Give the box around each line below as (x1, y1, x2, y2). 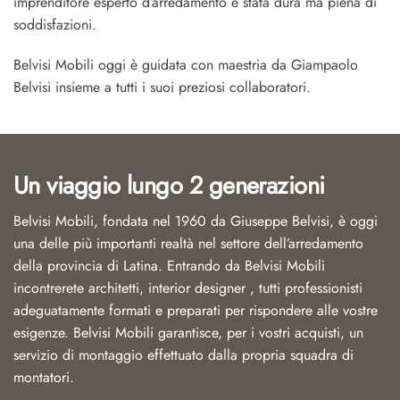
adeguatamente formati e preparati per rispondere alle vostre (13, 300, 378, 321)
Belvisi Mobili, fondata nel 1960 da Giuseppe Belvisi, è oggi (13, 211, 378, 232)
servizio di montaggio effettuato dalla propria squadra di (13, 345, 354, 366)
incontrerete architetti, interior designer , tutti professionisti (13, 278, 362, 299)
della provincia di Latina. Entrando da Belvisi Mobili (13, 255, 325, 277)
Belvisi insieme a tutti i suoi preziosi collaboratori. (13, 77, 311, 98)
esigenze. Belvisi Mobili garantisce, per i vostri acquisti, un (13, 322, 363, 344)
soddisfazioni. (13, 14, 96, 36)
